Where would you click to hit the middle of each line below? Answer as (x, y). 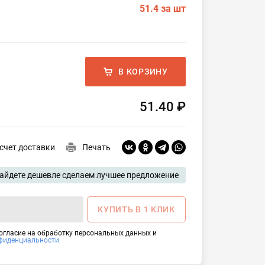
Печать (97, 147)
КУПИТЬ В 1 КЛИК (136, 209)
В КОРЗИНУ (143, 72)
